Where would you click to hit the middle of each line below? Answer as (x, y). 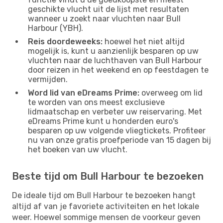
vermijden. (48, 79)
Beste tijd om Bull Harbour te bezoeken (108, 176)
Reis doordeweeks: (65, 41)
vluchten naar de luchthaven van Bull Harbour (115, 60)
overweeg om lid (171, 93)
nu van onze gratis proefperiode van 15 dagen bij (119, 140)
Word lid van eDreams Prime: (84, 93)
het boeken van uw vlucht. (78, 149)
